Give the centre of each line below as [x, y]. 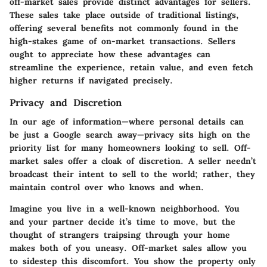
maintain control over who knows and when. [107, 187]
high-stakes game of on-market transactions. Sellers [122, 41]
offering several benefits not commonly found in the [124, 28]
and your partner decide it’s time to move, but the [122, 221]
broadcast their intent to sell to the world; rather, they [132, 174]
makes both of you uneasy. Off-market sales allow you [128, 248]
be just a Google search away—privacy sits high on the [130, 134]
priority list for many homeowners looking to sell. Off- [130, 148]
